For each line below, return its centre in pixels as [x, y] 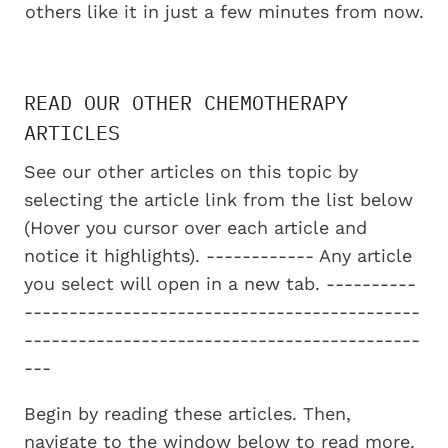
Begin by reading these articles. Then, [187, 414]
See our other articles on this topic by [191, 172]
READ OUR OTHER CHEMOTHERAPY [186, 103]
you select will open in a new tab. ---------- [220, 284]
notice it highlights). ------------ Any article [218, 256]
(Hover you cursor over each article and [195, 228]
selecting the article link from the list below [218, 200]
